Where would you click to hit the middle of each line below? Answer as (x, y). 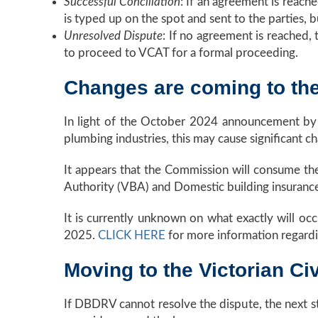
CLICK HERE (131, 235)
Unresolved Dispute (113, 36)
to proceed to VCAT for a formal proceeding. (181, 53)
